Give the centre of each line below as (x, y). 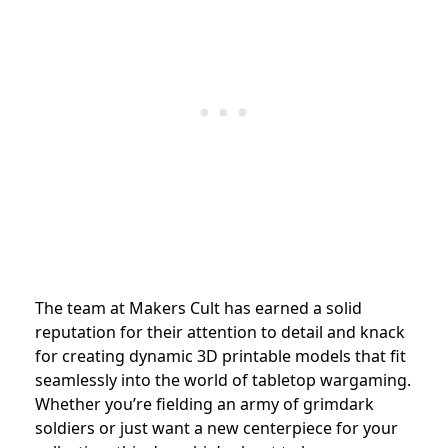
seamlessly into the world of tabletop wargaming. (223, 380)
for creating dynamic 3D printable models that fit (220, 356)
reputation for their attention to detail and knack (220, 332)
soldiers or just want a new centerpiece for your (216, 428)
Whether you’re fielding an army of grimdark (204, 404)
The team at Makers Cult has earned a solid (198, 308)
